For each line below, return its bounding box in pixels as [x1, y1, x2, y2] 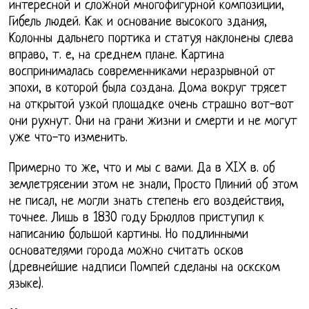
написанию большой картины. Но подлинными [9, 228, 249, 243]
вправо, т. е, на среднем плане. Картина [9, 48, 225, 63]
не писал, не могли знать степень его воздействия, [9, 195, 285, 210]
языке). [9, 277, 44, 292]
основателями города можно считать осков [9, 244, 244, 259]
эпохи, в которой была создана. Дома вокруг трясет [9, 81, 288, 97]
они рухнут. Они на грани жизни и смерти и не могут [9, 114, 298, 130]
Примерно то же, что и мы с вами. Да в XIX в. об [9, 161, 276, 177]
